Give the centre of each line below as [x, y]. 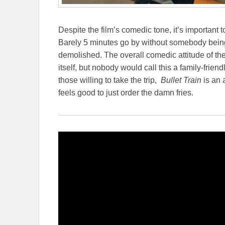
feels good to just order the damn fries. [126, 93]
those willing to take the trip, [109, 80]
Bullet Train [182, 80]
